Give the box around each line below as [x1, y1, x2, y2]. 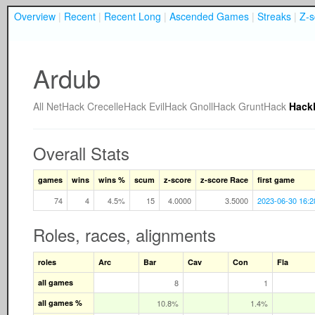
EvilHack [149, 98, 187, 113]
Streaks [257, 9, 291, 23]
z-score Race [200, 174, 248, 185]
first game [257, 174, 295, 185]
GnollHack [190, 98, 236, 113]
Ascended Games [169, 9, 249, 23]
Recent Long [104, 9, 161, 23]
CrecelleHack [87, 98, 146, 113]
